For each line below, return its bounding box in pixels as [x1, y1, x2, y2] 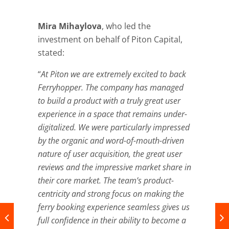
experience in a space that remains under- [38, 108, 187, 120]
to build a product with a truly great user [38, 95, 180, 107]
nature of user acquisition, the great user [38, 148, 182, 160]
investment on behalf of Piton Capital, [38, 34, 182, 45]
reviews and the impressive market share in [38, 162, 191, 173]
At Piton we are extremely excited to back [41, 68, 186, 80]
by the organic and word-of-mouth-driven [38, 135, 184, 147]
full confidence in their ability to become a [38, 215, 186, 226]
